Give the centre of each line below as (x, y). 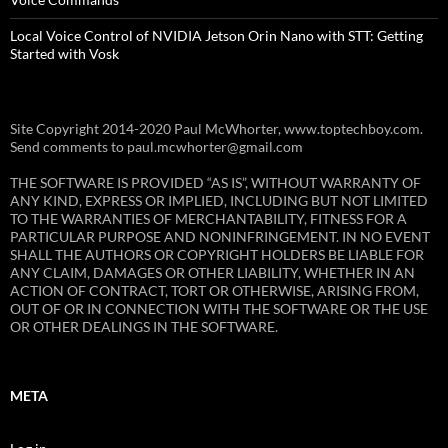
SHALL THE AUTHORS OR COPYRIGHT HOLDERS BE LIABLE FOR (217, 255)
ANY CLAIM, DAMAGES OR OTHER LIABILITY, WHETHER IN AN (212, 273)
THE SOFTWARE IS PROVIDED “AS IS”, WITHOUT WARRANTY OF (215, 183)
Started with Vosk (64, 54)
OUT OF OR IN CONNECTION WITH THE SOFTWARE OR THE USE (219, 309)
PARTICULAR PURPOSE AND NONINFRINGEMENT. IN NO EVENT (220, 237)
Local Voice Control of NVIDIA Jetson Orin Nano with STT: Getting (216, 36)
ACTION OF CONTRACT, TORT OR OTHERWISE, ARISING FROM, (214, 291)
